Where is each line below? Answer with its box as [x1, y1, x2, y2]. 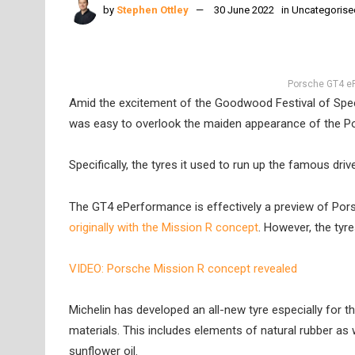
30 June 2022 [214, 3, 274, 16]
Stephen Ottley [116, 3, 189, 16]
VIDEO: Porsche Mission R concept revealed [69, 261, 297, 276]
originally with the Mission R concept [69, 219, 258, 235]
